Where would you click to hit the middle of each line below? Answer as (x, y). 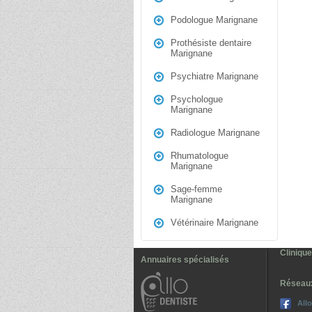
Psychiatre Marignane (214, 76)
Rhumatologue (200, 156)
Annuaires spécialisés (185, 260)
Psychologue (197, 99)
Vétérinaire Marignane (214, 223)
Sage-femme (196, 189)
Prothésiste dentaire (211, 43)
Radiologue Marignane (215, 133)
